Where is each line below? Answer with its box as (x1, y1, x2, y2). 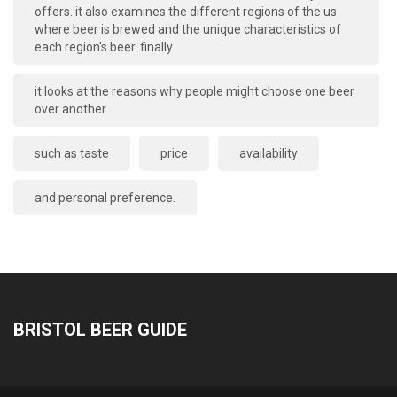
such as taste (35, 146, 109, 161)
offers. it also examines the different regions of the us (35, 4, 337, 19)
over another (35, 102, 106, 117)
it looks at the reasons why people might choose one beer (35, 84, 354, 99)
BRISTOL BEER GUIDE (13, 319, 187, 341)
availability (239, 146, 298, 161)
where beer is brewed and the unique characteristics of (35, 22, 341, 37)
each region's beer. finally (35, 40, 173, 55)
